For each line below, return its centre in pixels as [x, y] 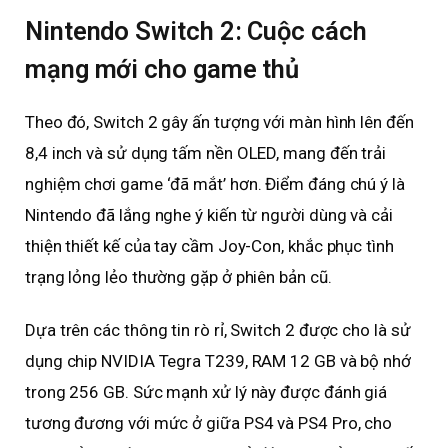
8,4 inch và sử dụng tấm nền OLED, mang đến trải [206, 153]
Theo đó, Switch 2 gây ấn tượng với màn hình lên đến [219, 122]
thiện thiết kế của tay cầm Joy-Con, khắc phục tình [209, 246]
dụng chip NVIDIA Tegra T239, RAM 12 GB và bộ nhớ [218, 361]
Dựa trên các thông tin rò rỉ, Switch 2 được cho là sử [218, 330]
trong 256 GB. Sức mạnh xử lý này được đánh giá [206, 392]
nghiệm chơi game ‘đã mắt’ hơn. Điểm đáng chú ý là [215, 184]
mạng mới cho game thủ [162, 69]
